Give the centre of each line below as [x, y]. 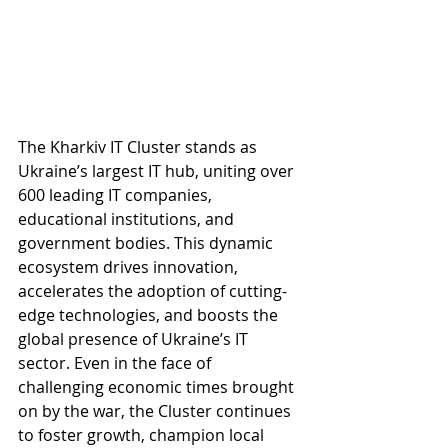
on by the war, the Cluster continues [156, 410]
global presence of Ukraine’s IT [135, 338]
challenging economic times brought [158, 386]
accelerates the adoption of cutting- [152, 290]
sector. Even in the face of [116, 362]
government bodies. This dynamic [147, 242]
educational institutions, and [128, 218]
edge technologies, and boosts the [150, 314]
